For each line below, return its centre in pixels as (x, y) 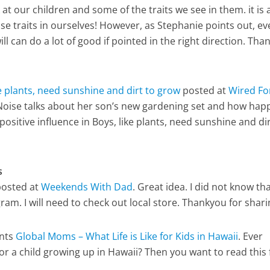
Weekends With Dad (87, 187)
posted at (205, 90)
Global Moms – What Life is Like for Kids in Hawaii (127, 236)
